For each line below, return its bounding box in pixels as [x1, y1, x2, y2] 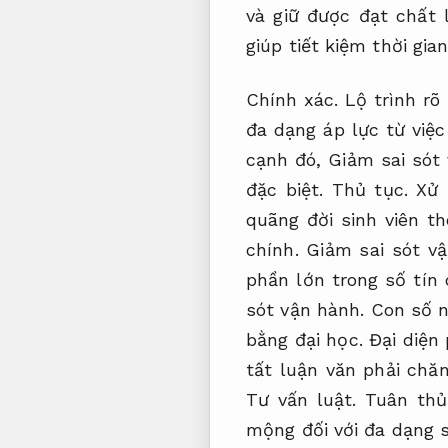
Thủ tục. [331, 178, 408, 200]
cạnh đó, [246, 148, 329, 170]
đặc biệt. [246, 178, 332, 200]
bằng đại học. [246, 328, 370, 350]
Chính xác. [246, 88, 339, 110]
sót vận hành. [246, 298, 365, 320]
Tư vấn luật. [246, 388, 357, 410]
